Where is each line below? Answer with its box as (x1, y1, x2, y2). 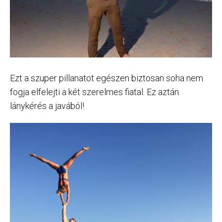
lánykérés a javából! (10, 101, 84, 111)
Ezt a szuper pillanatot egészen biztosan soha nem (10, 73, 203, 84)
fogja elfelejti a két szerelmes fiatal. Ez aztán (10, 87, 179, 98)
